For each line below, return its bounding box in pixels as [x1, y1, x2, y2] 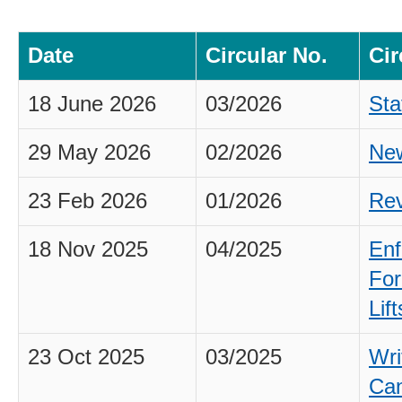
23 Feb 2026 [28, 189, 147, 213]
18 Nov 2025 [28, 238, 148, 261]
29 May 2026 [28, 141, 151, 164]
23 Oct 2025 [28, 345, 144, 369]
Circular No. [205, 44, 328, 67]
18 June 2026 [28, 92, 156, 116]
